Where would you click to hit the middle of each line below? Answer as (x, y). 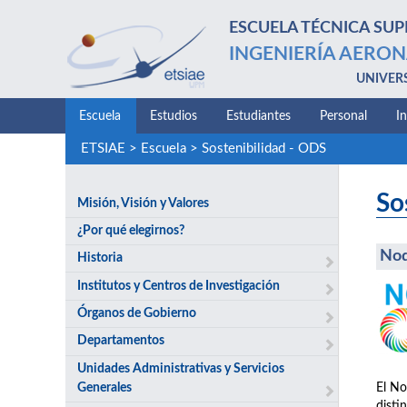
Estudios (174, 116)
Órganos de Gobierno (137, 313)
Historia (100, 258)
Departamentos (121, 341)
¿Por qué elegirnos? (131, 230)
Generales (105, 387)
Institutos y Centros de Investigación (179, 286)
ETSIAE (103, 149)
